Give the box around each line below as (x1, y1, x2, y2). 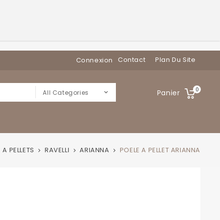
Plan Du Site (155, 55, 196, 64)
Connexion (76, 55, 113, 65)
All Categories (43, 88, 89, 97)
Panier (157, 88, 180, 98)
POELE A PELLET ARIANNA (119, 145, 200, 155)
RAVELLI (44, 145, 70, 155)
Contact (118, 55, 146, 64)
